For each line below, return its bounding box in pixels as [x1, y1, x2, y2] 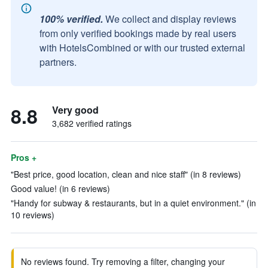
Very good [52, 103, 99, 117]
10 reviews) [11, 209, 54, 221]
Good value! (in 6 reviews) [11, 182, 110, 194]
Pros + [11, 151, 36, 163]
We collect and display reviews [105, 12, 236, 26]
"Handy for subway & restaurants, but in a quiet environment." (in [11, 197, 256, 209]
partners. [39, 55, 77, 69]
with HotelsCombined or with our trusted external [39, 41, 245, 54]
